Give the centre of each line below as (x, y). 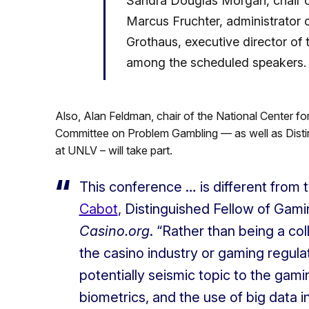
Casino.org (114, 231)
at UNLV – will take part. (113, 151)
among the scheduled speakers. (216, 63)
